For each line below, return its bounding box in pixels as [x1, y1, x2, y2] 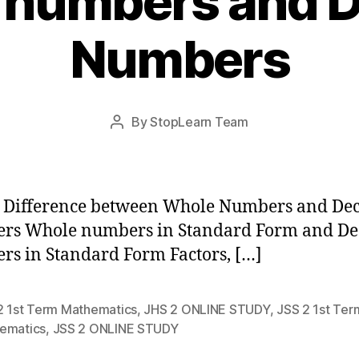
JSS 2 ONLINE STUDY [52, 321, 179, 337]
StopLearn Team [150, 114, 248, 130]
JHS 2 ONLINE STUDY [143, 301, 270, 317]
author [116, 135, 155, 151]
